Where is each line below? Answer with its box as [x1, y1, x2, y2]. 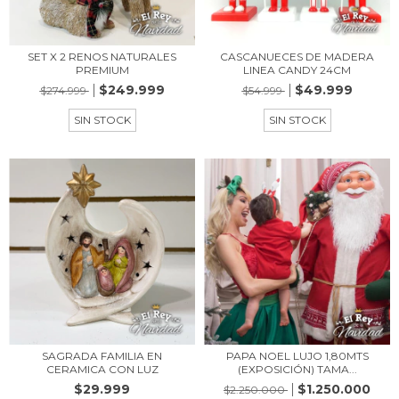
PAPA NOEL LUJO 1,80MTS [225, 349, 369, 362]
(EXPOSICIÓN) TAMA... [237, 362, 357, 376]
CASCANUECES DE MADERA [220, 50, 374, 63]
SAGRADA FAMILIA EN [42, 349, 162, 362]
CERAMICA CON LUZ [45, 362, 159, 376]
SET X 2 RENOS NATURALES [28, 50, 176, 63]
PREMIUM [75, 63, 129, 77]
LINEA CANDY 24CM [243, 63, 351, 77]
